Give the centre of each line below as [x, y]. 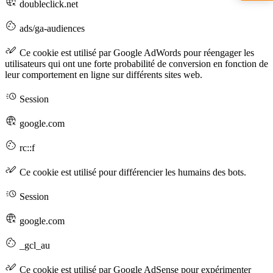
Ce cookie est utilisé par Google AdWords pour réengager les [136, 52]
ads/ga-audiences [51, 28]
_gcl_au [34, 245]
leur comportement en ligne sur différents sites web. [104, 74]
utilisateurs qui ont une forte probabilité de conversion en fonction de [136, 63]
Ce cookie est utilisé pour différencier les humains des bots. [132, 172]
